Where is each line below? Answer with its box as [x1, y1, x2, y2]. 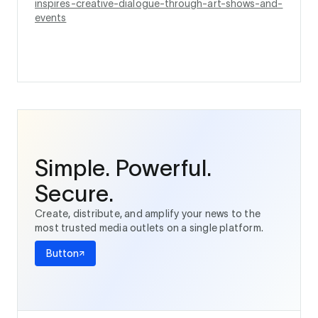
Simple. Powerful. [35, 155, 212, 180]
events [35, 12, 67, 23]
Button [46, 248, 79, 259]
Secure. [35, 181, 114, 206]
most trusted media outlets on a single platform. [35, 222, 264, 234]
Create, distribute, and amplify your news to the [35, 208, 261, 219]
